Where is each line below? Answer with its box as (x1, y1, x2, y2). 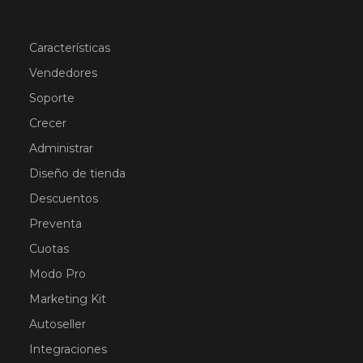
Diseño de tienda (29, 166, 126, 181)
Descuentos (29, 191, 98, 206)
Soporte (29, 91, 75, 105)
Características (29, 41, 110, 55)
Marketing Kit (29, 292, 106, 306)
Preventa (29, 216, 82, 231)
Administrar (29, 141, 93, 156)
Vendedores (29, 66, 97, 80)
